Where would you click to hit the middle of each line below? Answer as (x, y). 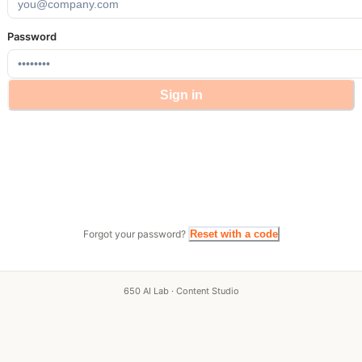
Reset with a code (234, 234)
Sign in (181, 95)
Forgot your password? (134, 234)
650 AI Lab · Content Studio (181, 291)
